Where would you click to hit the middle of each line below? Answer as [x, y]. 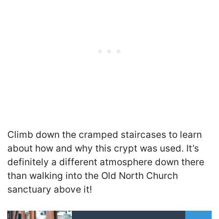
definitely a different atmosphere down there [106, 162]
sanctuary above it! [50, 190]
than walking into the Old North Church [93, 176]
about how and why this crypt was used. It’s [103, 149]
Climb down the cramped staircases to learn [105, 135]
